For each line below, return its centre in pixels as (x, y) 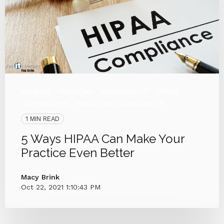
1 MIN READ (42, 118)
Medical (36, 91)
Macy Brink (40, 177)
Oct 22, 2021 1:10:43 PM (61, 187)
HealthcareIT (125, 91)
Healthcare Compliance (120, 103)
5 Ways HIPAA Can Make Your (103, 138)
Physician (76, 91)
